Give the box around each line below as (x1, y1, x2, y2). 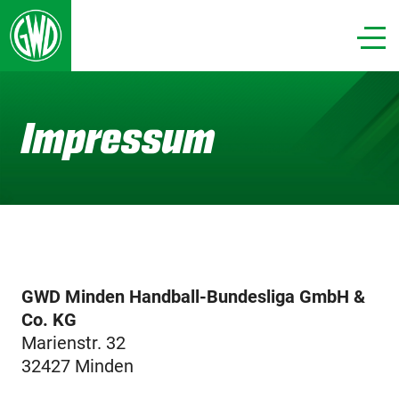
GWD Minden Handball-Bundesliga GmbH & (20, 286, 365, 307)
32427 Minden (20, 355, 134, 377)
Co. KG (20, 309, 77, 330)
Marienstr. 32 (20, 332, 126, 354)
